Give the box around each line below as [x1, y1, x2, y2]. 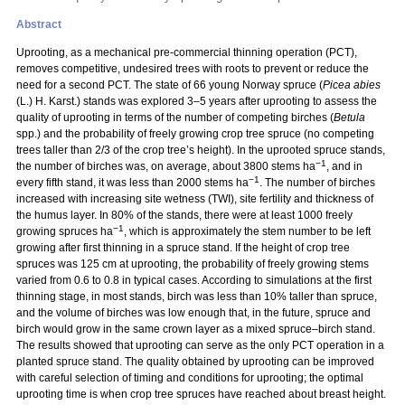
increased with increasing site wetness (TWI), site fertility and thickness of [16, 193, 373, 205]
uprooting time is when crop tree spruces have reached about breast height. [16, 388, 386, 400]
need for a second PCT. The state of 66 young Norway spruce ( [16, 79, 323, 91]
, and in [326, 160, 363, 173]
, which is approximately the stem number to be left [124, 225, 371, 238]
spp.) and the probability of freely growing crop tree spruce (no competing [16, 127, 374, 140]
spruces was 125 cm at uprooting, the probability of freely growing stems [16, 258, 369, 270]
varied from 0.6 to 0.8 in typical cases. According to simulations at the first [16, 274, 372, 287]
